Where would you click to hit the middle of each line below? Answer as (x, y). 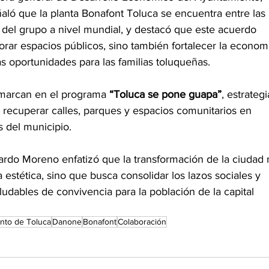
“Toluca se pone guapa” (165, 95)
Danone (67, 222)
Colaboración (142, 222)
